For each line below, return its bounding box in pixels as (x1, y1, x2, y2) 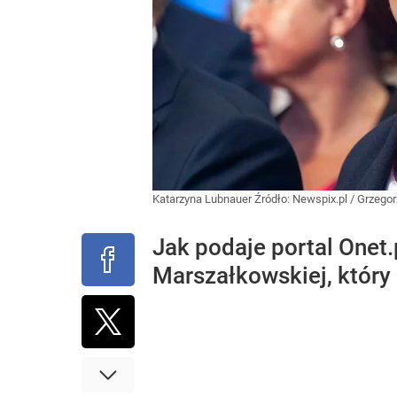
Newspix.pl (292, 192, 347, 206)
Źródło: (254, 192, 292, 206)
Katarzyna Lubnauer (152, 192, 254, 206)
